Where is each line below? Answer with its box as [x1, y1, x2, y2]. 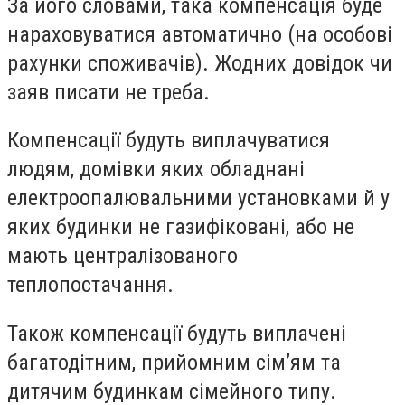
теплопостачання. [7, 272, 174, 298]
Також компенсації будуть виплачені [7, 320, 346, 346]
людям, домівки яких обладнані [7, 156, 305, 183]
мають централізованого [7, 243, 238, 269]
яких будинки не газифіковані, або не [7, 214, 354, 240]
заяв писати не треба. [7, 79, 210, 105]
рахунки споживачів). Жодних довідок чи [7, 50, 392, 76]
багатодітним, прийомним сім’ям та [7, 349, 341, 375]
